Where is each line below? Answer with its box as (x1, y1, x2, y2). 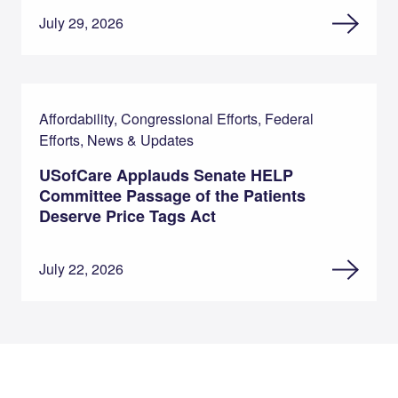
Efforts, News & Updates (39, 130, 194, 150)
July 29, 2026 (39, 12, 123, 33)
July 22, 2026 (39, 259, 123, 279)
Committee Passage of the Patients (39, 184, 306, 207)
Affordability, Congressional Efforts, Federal (39, 108, 314, 129)
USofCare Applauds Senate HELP (39, 163, 293, 187)
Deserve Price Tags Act (39, 204, 216, 227)
